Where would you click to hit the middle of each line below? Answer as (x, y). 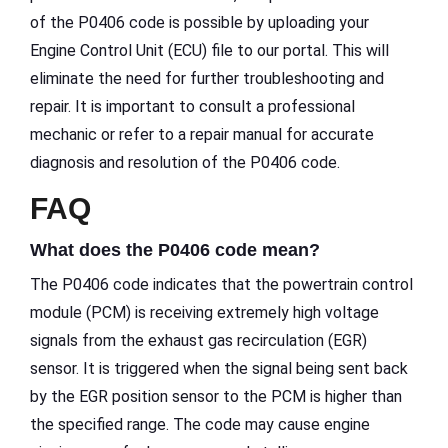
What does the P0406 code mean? (175, 250)
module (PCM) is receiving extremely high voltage (204, 313)
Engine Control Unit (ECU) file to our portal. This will (209, 51)
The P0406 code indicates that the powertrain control (221, 285)
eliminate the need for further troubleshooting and (207, 79)
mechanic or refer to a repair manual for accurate (202, 135)
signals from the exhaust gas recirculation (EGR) (198, 341)
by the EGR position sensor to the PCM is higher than (216, 397)
